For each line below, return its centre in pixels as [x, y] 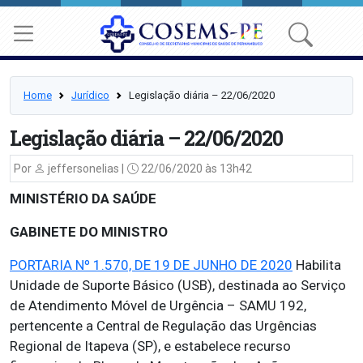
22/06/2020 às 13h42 [195, 169]
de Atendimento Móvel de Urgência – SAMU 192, [158, 305]
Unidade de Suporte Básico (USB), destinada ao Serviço [178, 285]
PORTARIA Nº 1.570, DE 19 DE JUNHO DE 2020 [151, 265]
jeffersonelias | [85, 169]
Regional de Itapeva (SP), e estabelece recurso [150, 346]
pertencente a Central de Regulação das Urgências [163, 326]
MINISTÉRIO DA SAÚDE [83, 199]
